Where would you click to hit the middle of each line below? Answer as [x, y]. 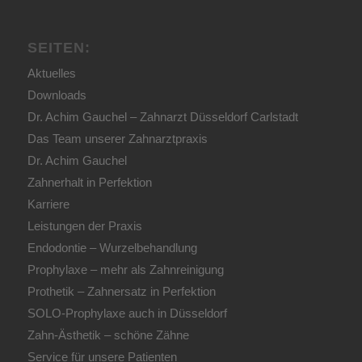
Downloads [57, 95]
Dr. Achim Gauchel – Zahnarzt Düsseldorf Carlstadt [162, 117]
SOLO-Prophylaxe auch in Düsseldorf [127, 314]
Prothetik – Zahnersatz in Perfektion [121, 292]
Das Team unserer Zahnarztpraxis [117, 139]
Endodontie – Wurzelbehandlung [112, 248]
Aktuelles [51, 74]
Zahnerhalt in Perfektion [89, 183]
